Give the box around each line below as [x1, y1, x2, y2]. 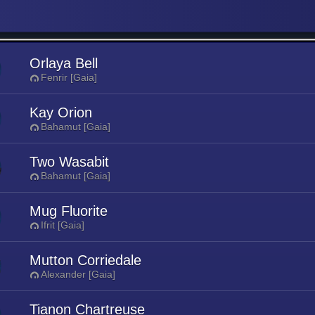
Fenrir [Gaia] [41, 72, 97, 83]
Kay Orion [30, 105, 92, 120]
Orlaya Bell [30, 56, 98, 71]
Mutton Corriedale [30, 252, 141, 268]
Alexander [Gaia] [41, 269, 115, 280]
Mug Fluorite [30, 203, 108, 219]
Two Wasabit [30, 154, 109, 169]
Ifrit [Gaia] [41, 219, 84, 231]
